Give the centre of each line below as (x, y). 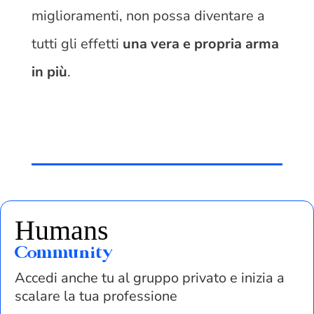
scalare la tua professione (96, 296)
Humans (62, 231)
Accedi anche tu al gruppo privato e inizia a (150, 278)
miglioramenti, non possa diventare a (148, 16)
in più (49, 72)
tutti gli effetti (77, 44)
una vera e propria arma (200, 44)
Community (64, 254)
